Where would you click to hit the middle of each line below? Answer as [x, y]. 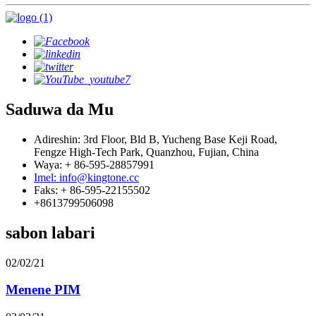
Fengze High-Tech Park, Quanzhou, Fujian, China [146, 152]
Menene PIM [43, 290]
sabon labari [50, 232]
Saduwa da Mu [60, 110]
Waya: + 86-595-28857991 [94, 164]
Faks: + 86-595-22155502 [92, 190]
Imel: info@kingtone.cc [86, 177]
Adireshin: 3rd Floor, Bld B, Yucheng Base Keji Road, [156, 139]
